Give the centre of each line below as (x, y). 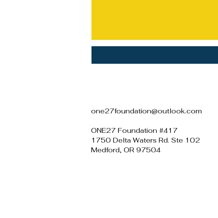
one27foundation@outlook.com (146, 111)
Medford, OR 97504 (126, 150)
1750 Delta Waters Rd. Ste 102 (145, 140)
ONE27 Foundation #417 (135, 130)
